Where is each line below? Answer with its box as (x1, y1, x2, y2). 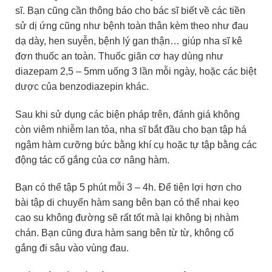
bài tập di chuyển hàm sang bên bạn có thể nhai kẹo (15, 197, 239, 208)
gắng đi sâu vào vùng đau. (15, 243, 129, 254)
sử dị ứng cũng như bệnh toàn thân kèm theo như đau (15, 20, 248, 31)
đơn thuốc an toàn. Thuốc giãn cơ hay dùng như (15, 50, 223, 61)
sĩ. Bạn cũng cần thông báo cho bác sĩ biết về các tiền (15, 5, 245, 16)
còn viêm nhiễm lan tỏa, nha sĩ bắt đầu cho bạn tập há (15, 124, 246, 135)
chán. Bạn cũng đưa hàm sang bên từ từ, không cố (15, 228, 234, 239)
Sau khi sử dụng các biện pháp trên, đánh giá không (15, 109, 240, 120)
